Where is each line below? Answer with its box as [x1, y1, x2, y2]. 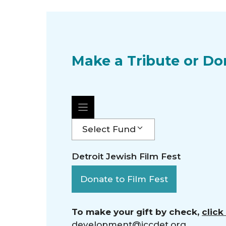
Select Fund [82, 124, 136, 134]
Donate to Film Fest [80, 174, 168, 184]
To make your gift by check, [72, 206, 202, 217]
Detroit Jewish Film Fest [72, 151, 181, 161]
